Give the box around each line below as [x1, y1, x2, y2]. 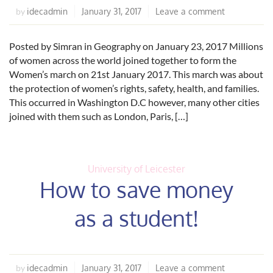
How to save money [40, 175, 233, 203]
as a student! [74, 204, 199, 232]
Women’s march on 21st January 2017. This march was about [9, 68, 263, 80]
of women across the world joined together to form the [9, 54, 236, 66]
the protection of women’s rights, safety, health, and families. [9, 82, 259, 94]
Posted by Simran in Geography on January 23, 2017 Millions [9, 40, 263, 52]
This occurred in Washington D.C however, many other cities [9, 96, 260, 108]
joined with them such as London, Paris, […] [9, 110, 188, 122]
